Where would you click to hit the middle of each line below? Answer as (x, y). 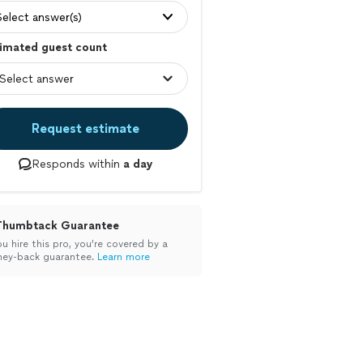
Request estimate (85, 128)
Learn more (124, 257)
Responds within (77, 164)
